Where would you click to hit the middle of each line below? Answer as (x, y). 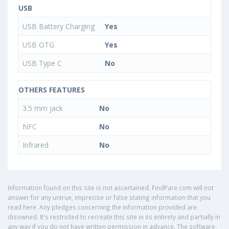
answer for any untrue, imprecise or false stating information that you (109, 198)
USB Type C (43, 63)
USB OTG (39, 45)
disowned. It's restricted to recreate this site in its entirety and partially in (114, 217)
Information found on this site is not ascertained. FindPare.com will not (111, 188)
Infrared (37, 145)
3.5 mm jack (44, 108)
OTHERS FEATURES (52, 90)
